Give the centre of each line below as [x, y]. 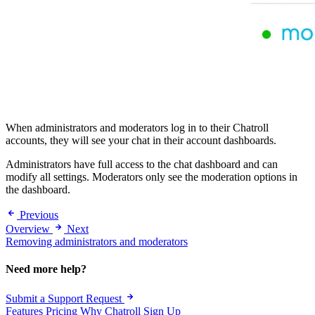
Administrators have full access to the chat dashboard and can [142, 165]
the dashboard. [38, 190]
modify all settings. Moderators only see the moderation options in [152, 177]
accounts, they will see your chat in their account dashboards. [141, 141]
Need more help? [46, 269]
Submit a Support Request [64, 298]
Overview [28, 229]
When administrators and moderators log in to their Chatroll [137, 128]
